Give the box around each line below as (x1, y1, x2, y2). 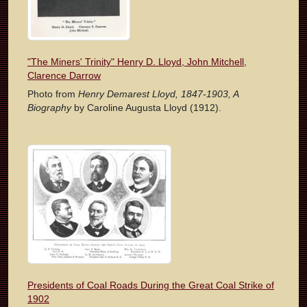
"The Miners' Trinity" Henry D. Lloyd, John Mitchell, (27, 56, 247, 68)
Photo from (27, 88, 78, 100)
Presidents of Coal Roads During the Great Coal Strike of (27, 280, 274, 291)
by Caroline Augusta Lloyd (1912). (71, 102, 221, 114)
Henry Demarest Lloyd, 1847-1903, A (78, 88, 238, 100)
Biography (27, 102, 71, 114)
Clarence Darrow (27, 70, 101, 82)
